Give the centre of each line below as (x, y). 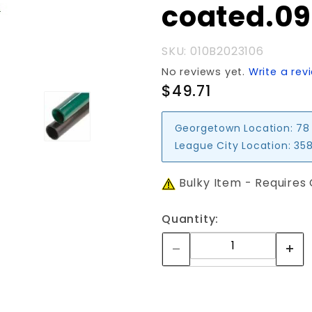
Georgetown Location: (234, 128)
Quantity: (190, 219)
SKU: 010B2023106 (213, 51)
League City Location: (233, 145)
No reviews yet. (205, 72)
